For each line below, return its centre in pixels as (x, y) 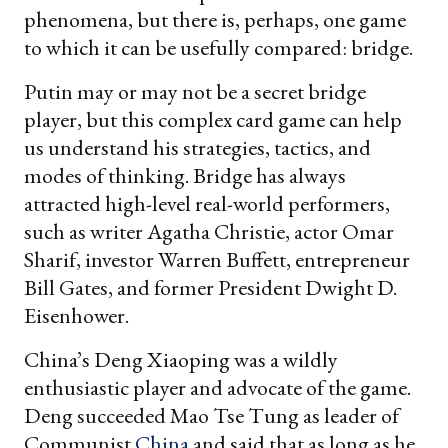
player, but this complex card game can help (213, 119)
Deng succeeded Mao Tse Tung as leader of (211, 415)
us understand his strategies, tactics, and (197, 147)
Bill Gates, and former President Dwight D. (210, 287)
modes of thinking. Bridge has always (185, 175)
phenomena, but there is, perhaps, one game (215, 19)
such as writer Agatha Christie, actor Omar (209, 231)
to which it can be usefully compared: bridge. (218, 47)
